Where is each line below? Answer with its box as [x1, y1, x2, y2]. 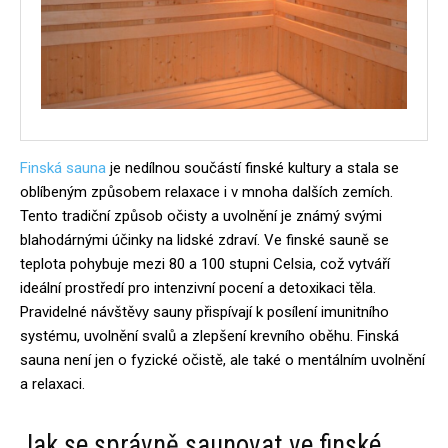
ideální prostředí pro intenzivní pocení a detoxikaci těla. [20, 279, 376, 297]
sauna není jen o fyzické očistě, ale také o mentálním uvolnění [20, 351, 425, 369]
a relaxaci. [20, 375, 85, 393]
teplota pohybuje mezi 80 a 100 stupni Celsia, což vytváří [20, 255, 390, 273]
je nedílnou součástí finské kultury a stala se [106, 159, 399, 177]
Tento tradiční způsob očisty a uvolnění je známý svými [20, 207, 382, 225]
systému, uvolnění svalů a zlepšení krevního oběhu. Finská [20, 327, 399, 345]
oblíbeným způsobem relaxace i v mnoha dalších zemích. [20, 183, 393, 201]
